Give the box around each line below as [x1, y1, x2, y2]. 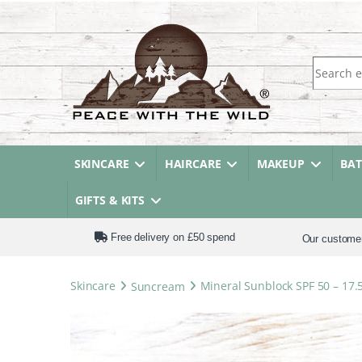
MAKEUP [256, 156, 305, 171]
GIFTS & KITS [74, 192, 145, 208]
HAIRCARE [164, 156, 221, 171]
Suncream [130, 278, 185, 293]
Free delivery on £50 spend [107, 230, 235, 243]
